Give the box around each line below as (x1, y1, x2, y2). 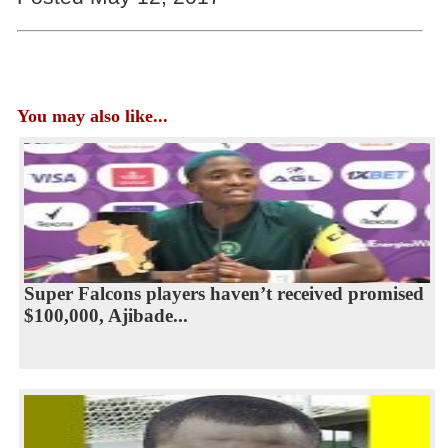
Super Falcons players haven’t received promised (23, 282, 424, 304)
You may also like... (16, 105, 168, 126)
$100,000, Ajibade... (23, 304, 188, 326)
